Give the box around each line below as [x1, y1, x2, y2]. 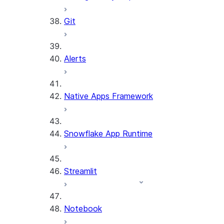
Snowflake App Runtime [64, 128, 152, 138]
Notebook [64, 203, 102, 213]
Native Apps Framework [64, 91, 153, 101]
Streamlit [64, 166, 97, 176]
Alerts [64, 53, 86, 63]
